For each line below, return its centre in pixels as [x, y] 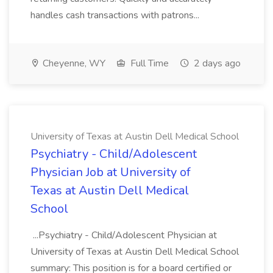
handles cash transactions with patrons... [115, 15]
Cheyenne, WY [73, 63]
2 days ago [216, 63]
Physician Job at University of [111, 172]
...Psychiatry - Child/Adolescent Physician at [124, 235]
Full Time [148, 63]
